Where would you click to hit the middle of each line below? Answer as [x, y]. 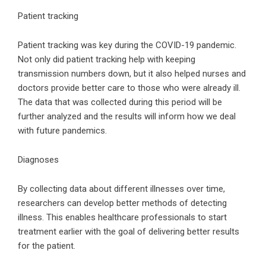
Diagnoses [38, 160]
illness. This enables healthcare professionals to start [122, 217]
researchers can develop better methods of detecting [122, 203]
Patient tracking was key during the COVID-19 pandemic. [127, 45]
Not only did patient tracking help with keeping [107, 59]
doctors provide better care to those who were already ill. [129, 88]
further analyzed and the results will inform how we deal [127, 116]
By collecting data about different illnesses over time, [121, 189]
